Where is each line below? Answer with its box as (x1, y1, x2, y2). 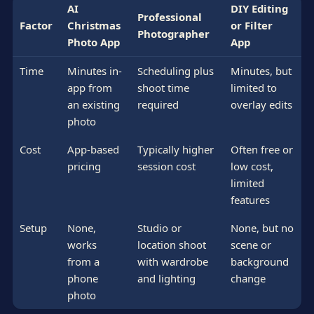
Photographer (137, 26, 210, 41)
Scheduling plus (137, 63, 214, 78)
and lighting (137, 271, 196, 285)
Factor (19, 18, 53, 32)
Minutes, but (230, 63, 292, 78)
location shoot (137, 237, 206, 252)
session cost (137, 158, 196, 173)
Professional (137, 9, 202, 24)
